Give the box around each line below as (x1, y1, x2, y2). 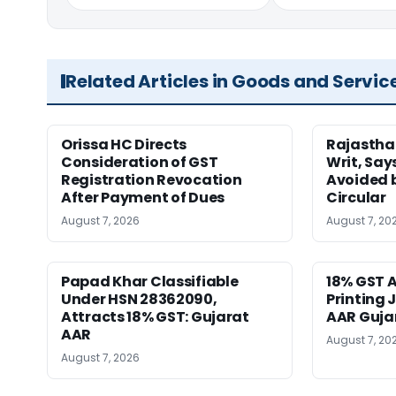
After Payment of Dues (61, 187, 225, 208)
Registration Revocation (61, 170, 242, 190)
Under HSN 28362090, (61, 289, 217, 309)
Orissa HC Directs (61, 134, 187, 155)
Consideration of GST (61, 152, 218, 172)
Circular (326, 187, 386, 208)
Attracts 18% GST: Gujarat (61, 307, 249, 327)
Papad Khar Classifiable (61, 271, 239, 292)
